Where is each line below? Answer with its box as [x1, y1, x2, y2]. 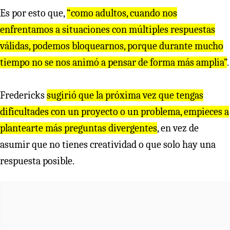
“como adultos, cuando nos [67, 7, 177, 19]
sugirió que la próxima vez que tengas [47, 89, 203, 101]
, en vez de [157, 122, 199, 134]
